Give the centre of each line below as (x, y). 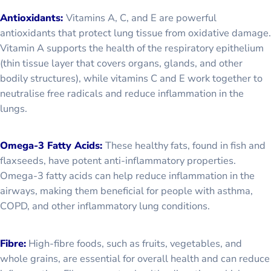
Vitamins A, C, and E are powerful (141, 18)
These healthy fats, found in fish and (185, 146)
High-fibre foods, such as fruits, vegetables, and (134, 243)
